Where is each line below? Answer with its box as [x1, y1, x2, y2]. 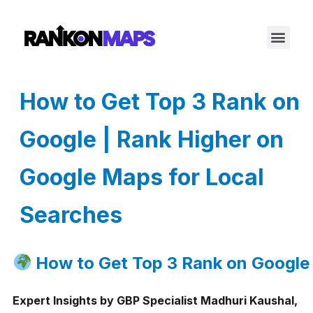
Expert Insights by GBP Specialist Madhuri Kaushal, [13, 293, 298, 307]
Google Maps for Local [20, 163, 264, 191]
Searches [20, 201, 122, 229]
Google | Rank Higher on [20, 126, 284, 154]
